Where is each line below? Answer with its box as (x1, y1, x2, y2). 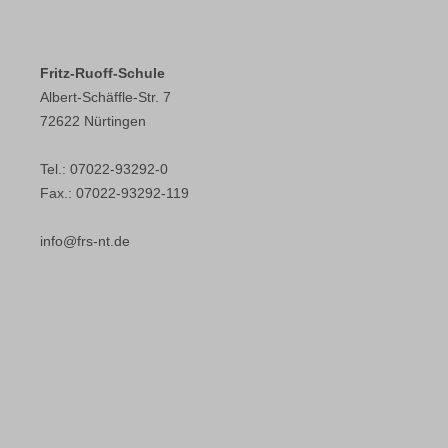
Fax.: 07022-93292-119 (40, 185, 189, 201)
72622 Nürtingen (40, 113, 146, 129)
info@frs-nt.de (40, 233, 130, 249)
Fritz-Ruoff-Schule (40, 65, 165, 81)
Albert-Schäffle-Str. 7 (40, 89, 171, 105)
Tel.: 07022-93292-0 (40, 161, 168, 177)
